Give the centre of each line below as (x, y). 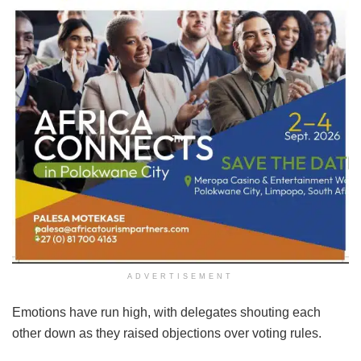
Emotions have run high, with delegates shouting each (166, 313)
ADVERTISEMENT (180, 277)
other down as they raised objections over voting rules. (167, 334)
